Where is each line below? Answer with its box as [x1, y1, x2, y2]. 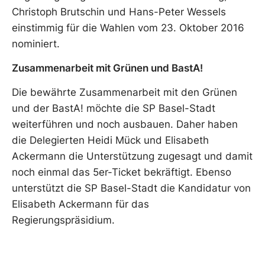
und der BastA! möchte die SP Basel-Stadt [12, 102, 215, 115]
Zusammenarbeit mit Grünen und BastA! [12, 62, 203, 74]
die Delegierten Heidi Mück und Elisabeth [12, 134, 209, 147]
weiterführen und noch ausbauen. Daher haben [12, 118, 238, 131]
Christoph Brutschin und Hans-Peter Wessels [12, 5, 226, 18]
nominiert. [12, 37, 60, 50]
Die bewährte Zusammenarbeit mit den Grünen [12, 86, 237, 99]
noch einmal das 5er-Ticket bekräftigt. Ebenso [12, 166, 231, 179]
